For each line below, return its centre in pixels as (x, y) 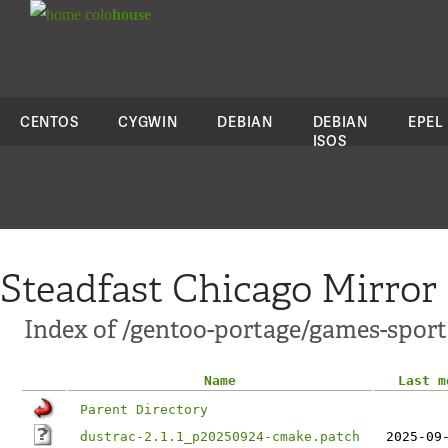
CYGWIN (148, 121)
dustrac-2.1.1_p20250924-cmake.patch (220, 436)
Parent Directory (144, 409)
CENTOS (49, 121)
